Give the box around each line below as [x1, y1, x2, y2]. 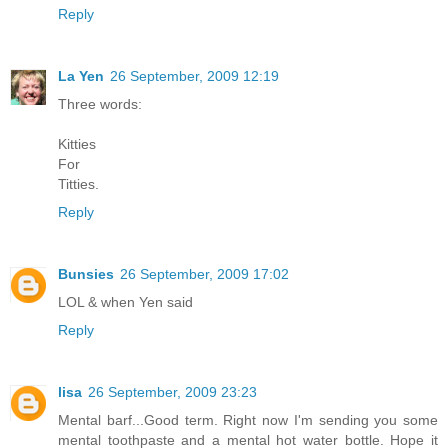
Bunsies [58, 266, 114, 283]
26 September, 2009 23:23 [88, 384, 257, 401]
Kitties [58, 136, 96, 153]
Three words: [58, 96, 142, 113]
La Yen [58, 68, 104, 85]
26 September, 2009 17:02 [120, 266, 289, 283]
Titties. [58, 176, 99, 193]
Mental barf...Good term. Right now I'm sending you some [58, 412, 438, 429]
